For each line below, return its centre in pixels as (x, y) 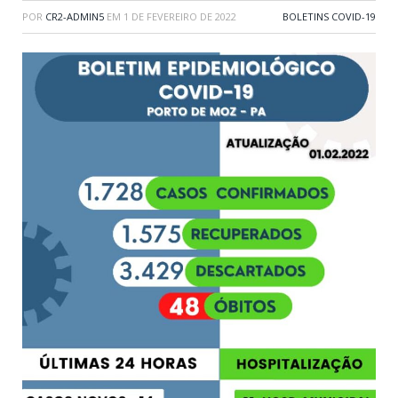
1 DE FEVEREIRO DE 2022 (180, 16)
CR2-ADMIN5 (75, 16)
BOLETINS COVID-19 (329, 16)
